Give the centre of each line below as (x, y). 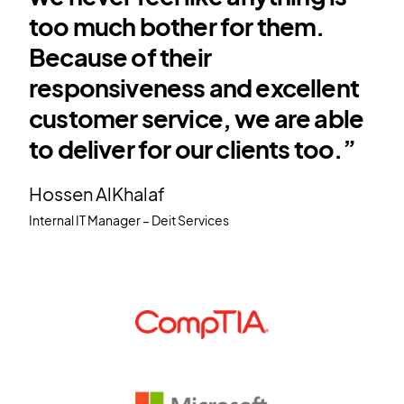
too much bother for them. (176, 26)
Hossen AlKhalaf (96, 193)
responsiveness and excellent (194, 87)
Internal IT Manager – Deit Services (129, 220)
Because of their (119, 56)
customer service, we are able (196, 118)
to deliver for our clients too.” (192, 148)
